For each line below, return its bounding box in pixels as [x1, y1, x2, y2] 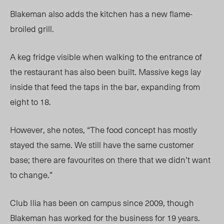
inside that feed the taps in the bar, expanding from [10, 80, 200, 93]
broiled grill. [10, 22, 54, 35]
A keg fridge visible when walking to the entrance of [10, 50, 202, 63]
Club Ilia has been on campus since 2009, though [10, 196, 194, 209]
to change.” [10, 168, 54, 181]
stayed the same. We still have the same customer [10, 138, 194, 151]
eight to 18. [10, 95, 53, 108]
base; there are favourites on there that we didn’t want [10, 153, 210, 166]
